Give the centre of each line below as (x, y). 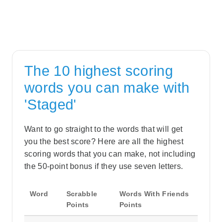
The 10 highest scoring (99, 71)
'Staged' (51, 104)
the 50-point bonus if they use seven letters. (104, 166)
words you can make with (107, 87)
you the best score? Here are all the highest (104, 142)
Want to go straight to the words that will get (104, 129)
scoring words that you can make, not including (110, 154)
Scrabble (82, 194)
